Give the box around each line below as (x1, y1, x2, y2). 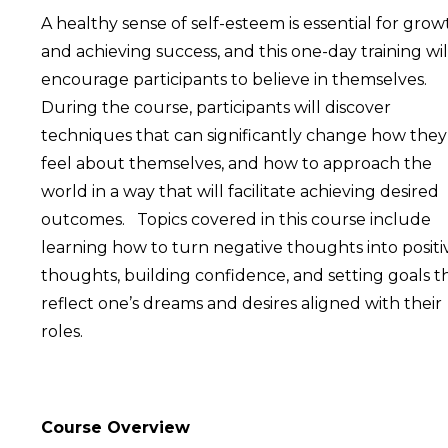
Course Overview (41, 418, 190, 437)
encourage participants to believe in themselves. (41, 70, 435, 89)
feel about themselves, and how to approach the (41, 154, 432, 173)
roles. (41, 322, 99, 341)
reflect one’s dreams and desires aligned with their (41, 294, 442, 313)
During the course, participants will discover (41, 98, 391, 117)
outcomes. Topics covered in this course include (41, 210, 431, 229)
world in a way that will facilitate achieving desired (41, 182, 439, 201)
